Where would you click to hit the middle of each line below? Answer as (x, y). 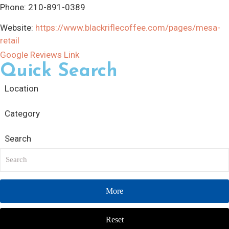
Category (22, 113)
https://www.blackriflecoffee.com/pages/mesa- (128, 27)
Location (21, 88)
